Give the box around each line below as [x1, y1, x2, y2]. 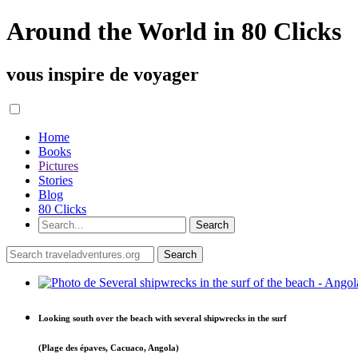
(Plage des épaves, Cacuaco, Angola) [38, 342, 179, 352]
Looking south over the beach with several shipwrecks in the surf [38, 312, 287, 323]
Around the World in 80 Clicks [6, 17, 341, 46]
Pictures [38, 158, 78, 173]
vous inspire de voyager [6, 63, 199, 85]
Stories [38, 173, 73, 187]
